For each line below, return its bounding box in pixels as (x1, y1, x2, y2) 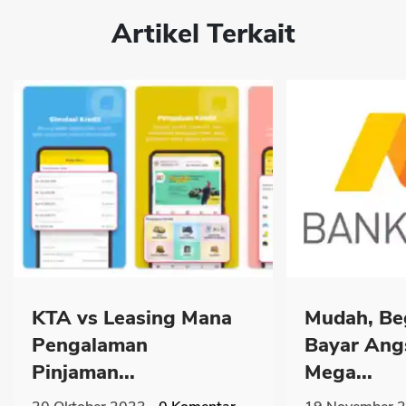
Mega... (304, 359, 372, 387)
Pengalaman (32, 332, 148, 360)
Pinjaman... (32, 359, 135, 387)
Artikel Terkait (111, 14, 295, 53)
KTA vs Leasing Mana (32, 304, 232, 333)
